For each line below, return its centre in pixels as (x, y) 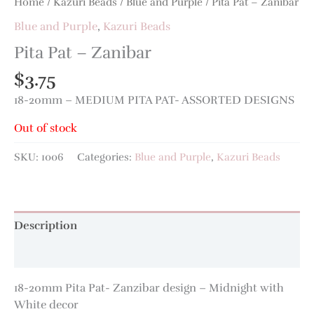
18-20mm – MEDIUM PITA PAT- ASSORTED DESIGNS (154, 100)
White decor (46, 304)
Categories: (106, 157)
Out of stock (46, 128)
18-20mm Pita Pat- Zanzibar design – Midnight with (149, 287)
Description (46, 225)
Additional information (76, 254)
